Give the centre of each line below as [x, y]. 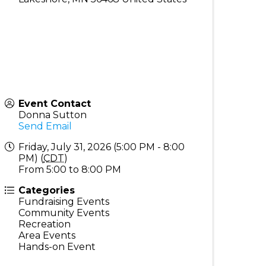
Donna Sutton [53, 115]
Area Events [47, 236]
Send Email [45, 126]
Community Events [64, 213]
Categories [47, 191]
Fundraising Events [64, 202]
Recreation [45, 224]
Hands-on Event [57, 247]
